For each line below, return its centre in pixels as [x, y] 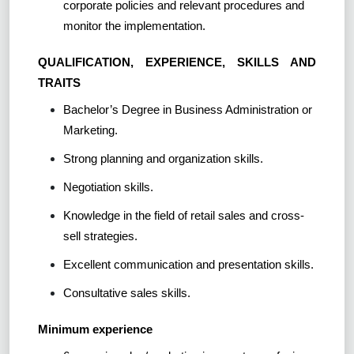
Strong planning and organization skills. [163, 159]
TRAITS [59, 83]
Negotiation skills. [108, 187]
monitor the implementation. [134, 26]
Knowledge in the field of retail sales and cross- [184, 216]
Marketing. [90, 130]
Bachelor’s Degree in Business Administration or [188, 110]
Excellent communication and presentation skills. [188, 265]
